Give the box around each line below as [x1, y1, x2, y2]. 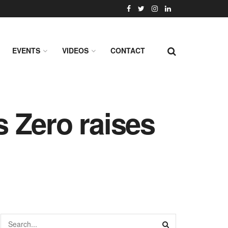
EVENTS [12, 45, 40, 55]
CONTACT [110, 45, 145, 55]
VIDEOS [62, 45, 89, 55]
